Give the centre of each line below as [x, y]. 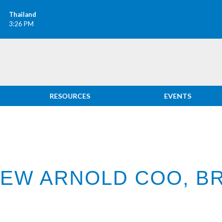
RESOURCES [70, 96]
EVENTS [177, 96]
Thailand [23, 14]
